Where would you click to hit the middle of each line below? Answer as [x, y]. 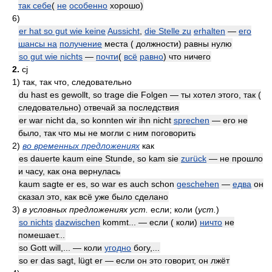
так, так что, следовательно [77, 82]
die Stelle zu [168, 31]
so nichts [36, 222]
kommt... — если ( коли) [150, 222]
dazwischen [78, 222]
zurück [194, 158]
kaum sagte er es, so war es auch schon [98, 184]
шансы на [38, 44]
